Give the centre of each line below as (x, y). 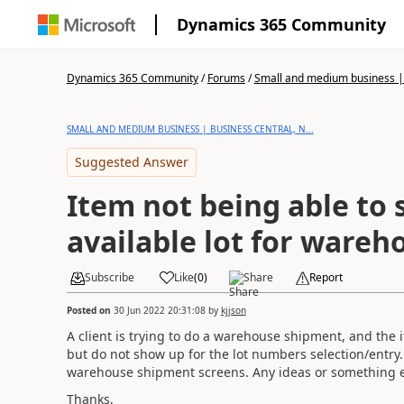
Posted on (90, 310)
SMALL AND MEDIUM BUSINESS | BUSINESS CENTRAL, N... (190, 129)
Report (326, 277)
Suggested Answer (131, 162)
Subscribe (109, 277)
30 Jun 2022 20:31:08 (159, 310)
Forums (226, 78)
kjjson (233, 310)
